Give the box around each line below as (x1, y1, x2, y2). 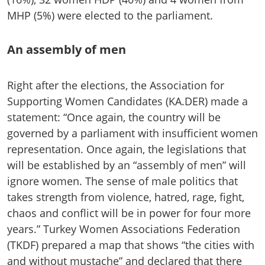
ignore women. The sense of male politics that (7, 174, 238, 189)
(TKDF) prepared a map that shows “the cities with (7, 238, 254, 253)
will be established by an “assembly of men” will (7, 158, 246, 173)
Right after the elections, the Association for (7, 78, 224, 93)
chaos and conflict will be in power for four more (7, 206, 251, 221)
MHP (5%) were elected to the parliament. (7, 8, 213, 23)
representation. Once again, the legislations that (7, 142, 246, 157)
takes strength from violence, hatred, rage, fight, (7, 190, 244, 205)
